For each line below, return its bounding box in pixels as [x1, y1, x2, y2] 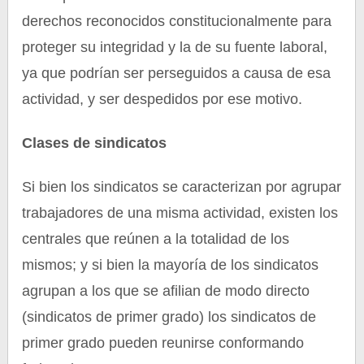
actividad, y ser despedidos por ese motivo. [22, 91, 303, 107]
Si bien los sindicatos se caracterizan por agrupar [22, 179, 342, 195]
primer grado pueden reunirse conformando [22, 335, 305, 351]
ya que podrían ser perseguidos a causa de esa [22, 65, 331, 81]
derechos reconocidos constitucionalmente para [22, 13, 332, 29]
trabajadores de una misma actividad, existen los [22, 205, 339, 221]
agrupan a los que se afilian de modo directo [22, 283, 310, 299]
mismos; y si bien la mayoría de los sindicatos [22, 257, 319, 273]
